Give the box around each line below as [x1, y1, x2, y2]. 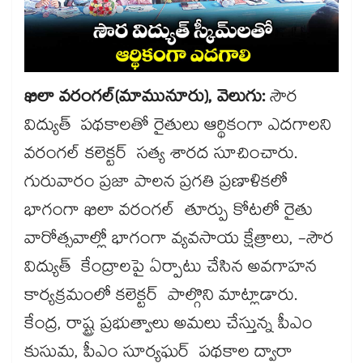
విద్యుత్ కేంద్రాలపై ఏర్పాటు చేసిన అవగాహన [24, 254, 317, 284]
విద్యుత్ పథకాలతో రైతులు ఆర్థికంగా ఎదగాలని [24, 113, 331, 143]
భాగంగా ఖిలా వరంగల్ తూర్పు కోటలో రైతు [24, 198, 313, 228]
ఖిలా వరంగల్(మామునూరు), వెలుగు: [24, 84, 270, 114]
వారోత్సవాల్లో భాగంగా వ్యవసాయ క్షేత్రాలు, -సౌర [24, 226, 334, 256]
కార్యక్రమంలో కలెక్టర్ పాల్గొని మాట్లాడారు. [24, 283, 297, 313]
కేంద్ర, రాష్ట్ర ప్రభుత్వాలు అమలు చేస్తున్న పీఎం [24, 311, 313, 341]
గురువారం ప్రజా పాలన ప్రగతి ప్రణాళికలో [24, 169, 288, 199]
